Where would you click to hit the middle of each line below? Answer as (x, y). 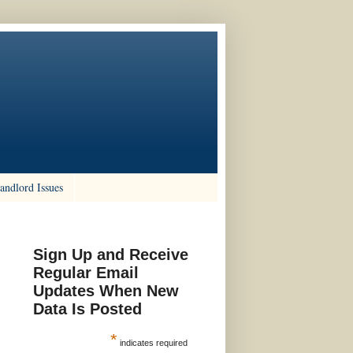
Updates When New (106, 290)
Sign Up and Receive (111, 254)
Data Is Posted (88, 308)
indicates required (152, 342)
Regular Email (86, 272)
